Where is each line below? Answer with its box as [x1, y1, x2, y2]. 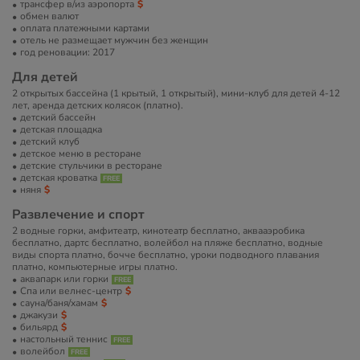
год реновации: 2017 [20, 46, 115, 59]
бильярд [20, 321, 58, 333]
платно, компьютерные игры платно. [12, 260, 178, 273]
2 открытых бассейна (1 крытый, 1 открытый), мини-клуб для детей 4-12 [12, 87, 340, 100]
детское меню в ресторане [20, 147, 141, 160]
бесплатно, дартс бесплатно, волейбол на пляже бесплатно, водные [12, 236, 323, 249]
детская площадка [20, 123, 102, 136]
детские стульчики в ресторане [20, 159, 162, 172]
